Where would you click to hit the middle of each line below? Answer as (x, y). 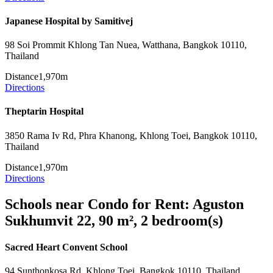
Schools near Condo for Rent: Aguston (124, 204)
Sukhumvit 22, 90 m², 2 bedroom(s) (114, 220)
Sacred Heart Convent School (66, 247)
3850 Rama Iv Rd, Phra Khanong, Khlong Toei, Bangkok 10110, (131, 135)
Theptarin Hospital (44, 112)
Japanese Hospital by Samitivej (69, 21)
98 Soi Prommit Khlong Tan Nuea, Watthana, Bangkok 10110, (126, 45)
